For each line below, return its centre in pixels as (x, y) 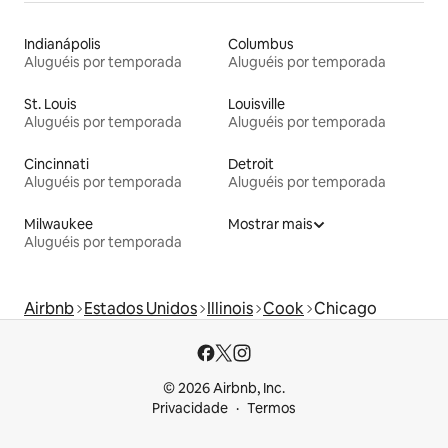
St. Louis (50, 103)
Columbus (261, 43)
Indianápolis (62, 43)
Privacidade (190, 408)
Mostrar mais (270, 223)
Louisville (256, 103)
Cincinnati (56, 163)
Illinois (230, 308)
